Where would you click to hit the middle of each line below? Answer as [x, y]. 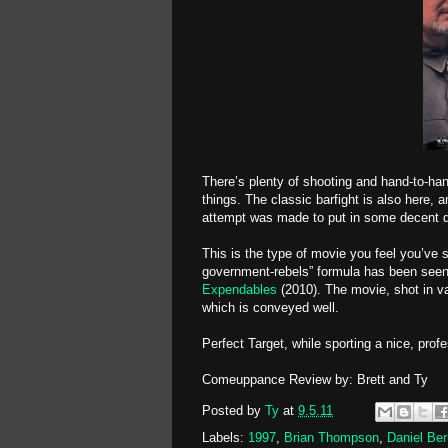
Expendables [239, 289]
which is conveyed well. [270, 307]
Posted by [233, 411]
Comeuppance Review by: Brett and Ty [315, 379]
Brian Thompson [331, 437]
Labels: [225, 437]
